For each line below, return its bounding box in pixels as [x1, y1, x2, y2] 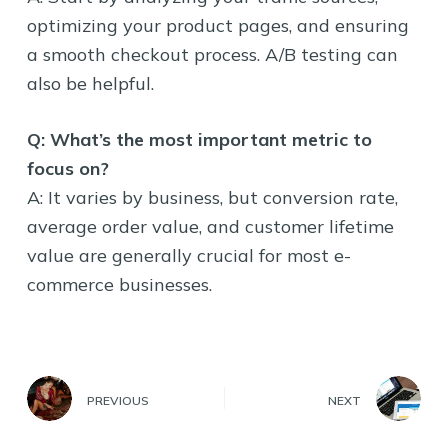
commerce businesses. [26, 272, 212, 296]
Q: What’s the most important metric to [26, 127, 372, 151]
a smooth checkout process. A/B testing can [26, 42, 398, 66]
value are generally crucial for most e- [26, 243, 351, 267]
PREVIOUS [86, 392, 149, 408]
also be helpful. [26, 71, 154, 95]
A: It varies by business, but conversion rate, [26, 185, 398, 209]
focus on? [26, 156, 109, 180]
